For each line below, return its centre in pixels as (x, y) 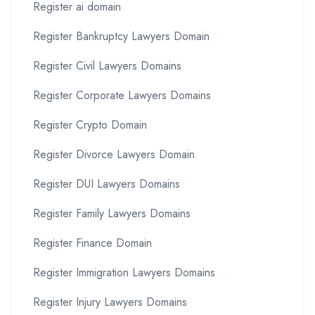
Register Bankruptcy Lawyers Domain (121, 36)
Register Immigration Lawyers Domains (124, 272)
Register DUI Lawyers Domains (107, 184)
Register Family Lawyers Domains (112, 213)
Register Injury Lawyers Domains (110, 302)
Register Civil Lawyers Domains (107, 65)
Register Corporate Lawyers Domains (122, 95)
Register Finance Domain (92, 243)
